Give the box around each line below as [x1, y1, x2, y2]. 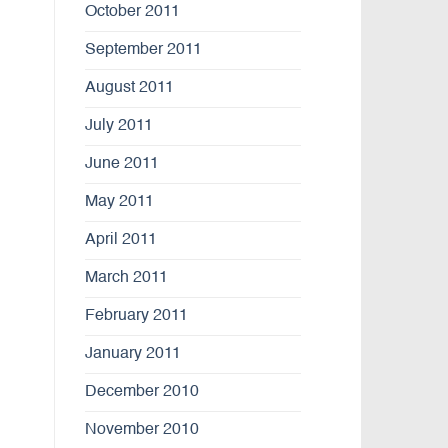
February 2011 [84, 307, 188, 324]
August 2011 [84, 79, 174, 96]
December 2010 [84, 383, 199, 400]
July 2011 [84, 117, 153, 134]
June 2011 [84, 155, 159, 172]
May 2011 [84, 193, 154, 210]
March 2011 [84, 269, 168, 286]
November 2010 [84, 421, 199, 438]
